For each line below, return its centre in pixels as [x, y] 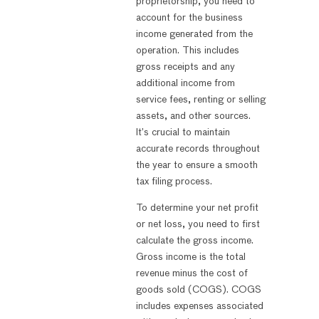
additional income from [185, 83]
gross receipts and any [185, 67]
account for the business [189, 17]
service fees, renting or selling [200, 99]
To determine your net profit [197, 208]
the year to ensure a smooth [197, 165]
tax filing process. [174, 181]
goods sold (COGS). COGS [198, 290]
